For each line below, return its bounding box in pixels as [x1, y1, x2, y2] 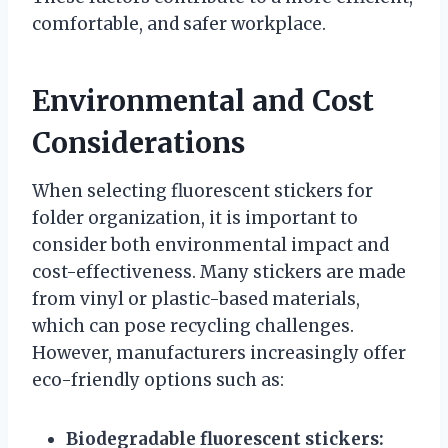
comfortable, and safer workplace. [32, 12, 326, 35]
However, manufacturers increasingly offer [32, 341, 406, 364]
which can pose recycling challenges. [32, 314, 354, 337]
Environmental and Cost [32, 82, 374, 119]
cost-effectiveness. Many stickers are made [32, 260, 406, 283]
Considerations [32, 124, 245, 161]
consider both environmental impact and [32, 233, 389, 256]
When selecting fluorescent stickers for [32, 179, 373, 202]
